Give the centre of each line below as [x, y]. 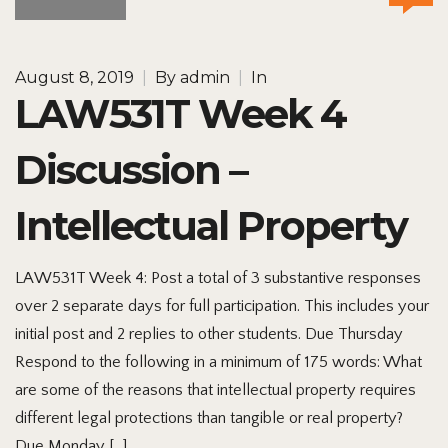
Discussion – [131, 169]
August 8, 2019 [74, 77]
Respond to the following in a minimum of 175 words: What [218, 361]
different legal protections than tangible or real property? [209, 417]
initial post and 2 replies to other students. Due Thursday [209, 333]
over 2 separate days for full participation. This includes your [222, 305]
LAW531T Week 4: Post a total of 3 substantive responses [218, 277]
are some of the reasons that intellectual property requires [215, 389]
